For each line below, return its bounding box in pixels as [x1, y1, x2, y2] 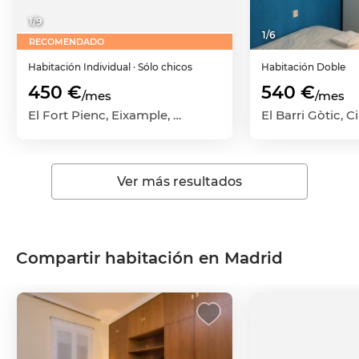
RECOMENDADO [29, 36, 104, 47]
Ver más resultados [117, 174, 242, 189]
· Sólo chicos [133, 61, 192, 73]
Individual [83, 61, 131, 73]
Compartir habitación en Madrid [16, 248, 283, 268]
